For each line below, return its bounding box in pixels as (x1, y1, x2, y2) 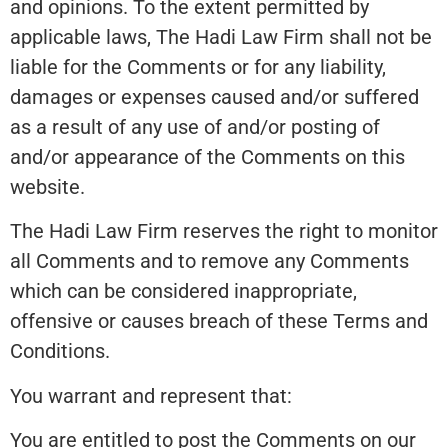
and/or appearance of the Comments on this (10, 145, 405, 170)
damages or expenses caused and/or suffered (10, 85, 419, 110)
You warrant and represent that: (10, 383, 292, 408)
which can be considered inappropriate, (10, 279, 357, 304)
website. (10, 175, 85, 200)
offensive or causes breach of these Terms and (10, 309, 428, 334)
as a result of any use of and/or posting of (10, 115, 380, 140)
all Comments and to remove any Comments (10, 249, 409, 274)
